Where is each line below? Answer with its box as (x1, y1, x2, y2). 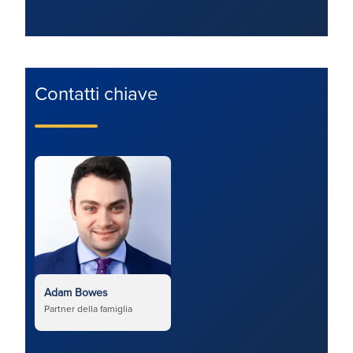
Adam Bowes (44, 284, 108, 300)
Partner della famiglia (44, 301, 132, 315)
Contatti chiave (35, 79, 158, 106)
